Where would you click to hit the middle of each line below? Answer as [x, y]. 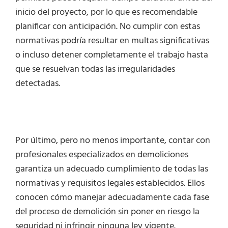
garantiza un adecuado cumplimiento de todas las [112, 169]
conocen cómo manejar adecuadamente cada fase [112, 198]
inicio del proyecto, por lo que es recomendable [106, 13]
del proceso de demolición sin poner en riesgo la [107, 212]
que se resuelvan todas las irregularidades [95, 70]
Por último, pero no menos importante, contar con [113, 141]
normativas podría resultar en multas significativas [112, 41]
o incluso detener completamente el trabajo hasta [112, 55]
